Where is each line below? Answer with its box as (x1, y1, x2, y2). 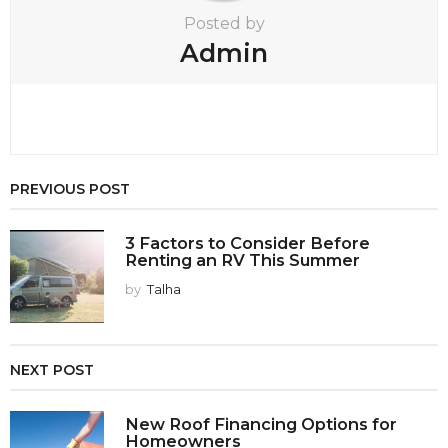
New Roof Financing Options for (125, 413, 397, 434)
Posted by (183, 14, 265, 34)
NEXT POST (10, 360, 94, 379)
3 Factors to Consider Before (125, 232, 370, 253)
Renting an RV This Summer (125, 249, 360, 270)
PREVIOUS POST (10, 179, 130, 198)
